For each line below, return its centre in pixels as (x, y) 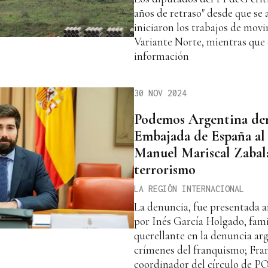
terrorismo (165, 170)
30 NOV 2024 (160, 93)
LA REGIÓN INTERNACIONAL (189, 189)
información (162, 56)
